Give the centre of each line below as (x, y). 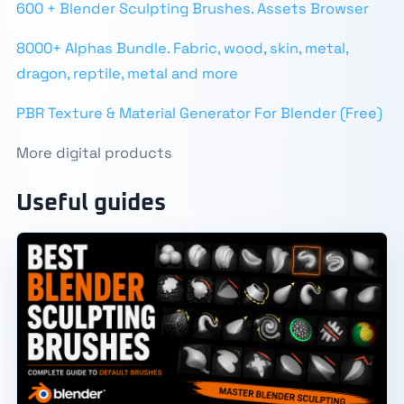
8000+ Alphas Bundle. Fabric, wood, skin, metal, (182, 48)
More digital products (94, 153)
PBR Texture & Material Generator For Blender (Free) (199, 113)
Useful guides (91, 203)
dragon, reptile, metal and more (127, 73)
